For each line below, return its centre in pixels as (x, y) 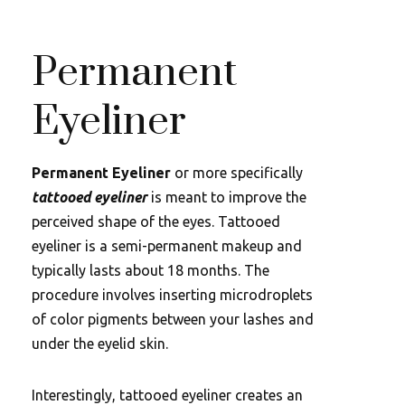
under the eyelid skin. (100, 344)
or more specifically (239, 173)
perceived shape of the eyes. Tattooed (156, 221)
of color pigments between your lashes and (173, 319)
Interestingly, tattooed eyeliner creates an (167, 395)
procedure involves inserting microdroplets (172, 295)
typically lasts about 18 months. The (151, 270)
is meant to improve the (227, 197)
